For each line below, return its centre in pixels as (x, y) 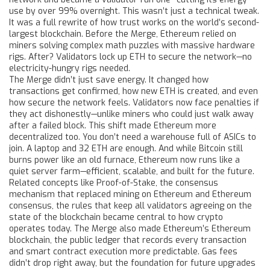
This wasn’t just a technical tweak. (190, 11)
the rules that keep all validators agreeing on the (154, 206)
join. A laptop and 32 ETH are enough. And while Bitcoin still (126, 149)
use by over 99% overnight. (64, 11)
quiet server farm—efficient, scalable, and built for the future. (132, 171)
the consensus (189, 183)
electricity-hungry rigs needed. (70, 68)
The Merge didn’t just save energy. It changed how (109, 80)
